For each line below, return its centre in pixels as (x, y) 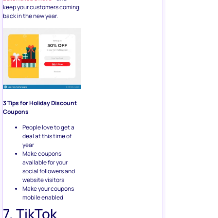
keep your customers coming (41, 7)
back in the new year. (30, 16)
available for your (45, 162)
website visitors (43, 180)
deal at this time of (47, 136)
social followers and (49, 171)
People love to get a (48, 127)
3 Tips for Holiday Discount (40, 103)
